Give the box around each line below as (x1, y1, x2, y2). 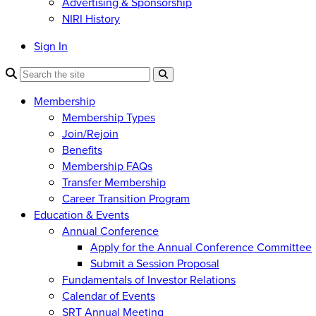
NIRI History (62, 10, 120, 27)
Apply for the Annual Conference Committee (90, 238, 312, 255)
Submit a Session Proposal (90, 255, 219, 272)
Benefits (62, 141, 102, 158)
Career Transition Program (62, 190, 190, 207)
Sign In (34, 37, 68, 54)
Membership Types (62, 109, 155, 126)
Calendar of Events (62, 287, 155, 304)
